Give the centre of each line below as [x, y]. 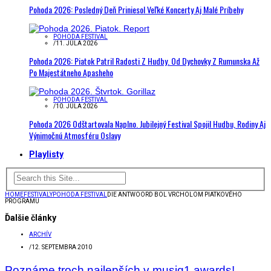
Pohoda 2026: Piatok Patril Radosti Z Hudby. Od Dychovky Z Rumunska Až [144, 61]
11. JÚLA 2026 [77, 43]
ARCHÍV [40, 234]
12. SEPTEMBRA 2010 [62, 247]
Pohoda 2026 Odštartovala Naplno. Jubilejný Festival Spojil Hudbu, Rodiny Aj [147, 124]
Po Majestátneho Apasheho [71, 72]
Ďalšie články [31, 217]
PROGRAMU [22, 201]
